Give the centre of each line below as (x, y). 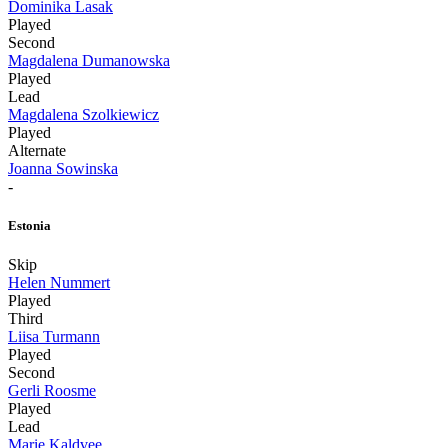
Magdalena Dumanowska (89, 60)
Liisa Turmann (54, 337)
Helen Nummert (59, 283)
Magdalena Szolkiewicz (83, 114)
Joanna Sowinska (63, 168)
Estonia (29, 225)
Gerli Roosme (52, 391)
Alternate (37, 150)
